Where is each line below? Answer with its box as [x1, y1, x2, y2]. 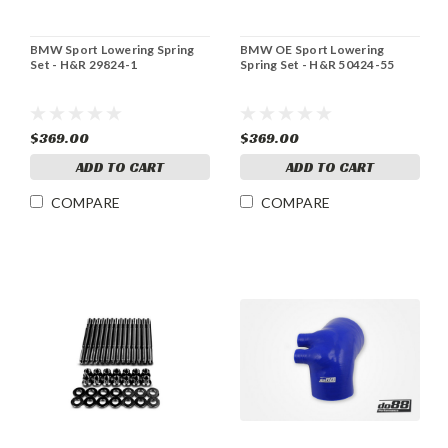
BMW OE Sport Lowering [240, 42, 385, 58]
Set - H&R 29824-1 [30, 57, 138, 73]
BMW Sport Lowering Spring [30, 42, 195, 58]
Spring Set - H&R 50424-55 [240, 57, 395, 73]
